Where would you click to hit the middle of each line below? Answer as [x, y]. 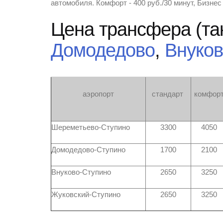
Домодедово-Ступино [88, 150]
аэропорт [98, 94]
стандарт [168, 94]
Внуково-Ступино [81, 172]
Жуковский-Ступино [86, 195]
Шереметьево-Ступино [91, 127]
